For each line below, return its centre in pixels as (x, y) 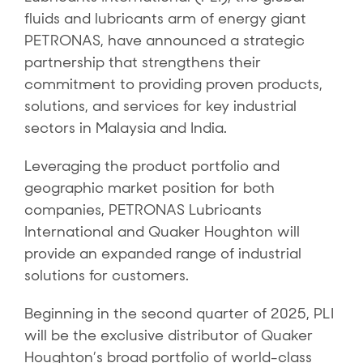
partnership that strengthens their (142, 62)
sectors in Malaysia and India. (125, 128)
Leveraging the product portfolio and (152, 166)
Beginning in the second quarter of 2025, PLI (179, 314)
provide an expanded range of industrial (162, 254)
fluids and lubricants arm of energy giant (165, 19)
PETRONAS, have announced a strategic (164, 41)
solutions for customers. (106, 275)
